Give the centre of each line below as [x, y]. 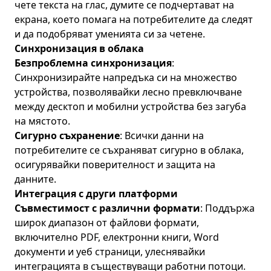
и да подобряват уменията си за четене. [110, 34]
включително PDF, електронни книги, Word [117, 237]
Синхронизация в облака [79, 48]
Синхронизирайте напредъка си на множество [126, 77]
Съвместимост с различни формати [107, 208]
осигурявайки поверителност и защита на [115, 165]
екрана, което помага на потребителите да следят [134, 19]
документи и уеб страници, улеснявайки [110, 252]
